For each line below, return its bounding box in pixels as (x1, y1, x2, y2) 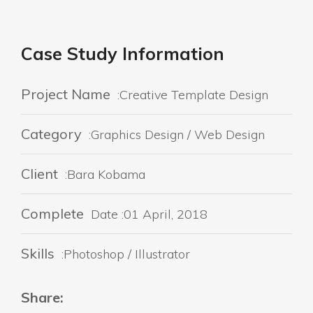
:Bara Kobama (61, 166, 145, 183)
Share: (21, 289, 64, 307)
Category (21, 125, 82, 143)
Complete (21, 205, 87, 223)
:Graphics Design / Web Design (85, 126, 265, 143)
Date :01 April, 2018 (91, 206, 208, 223)
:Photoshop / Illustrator (58, 246, 190, 263)
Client (21, 165, 58, 183)
